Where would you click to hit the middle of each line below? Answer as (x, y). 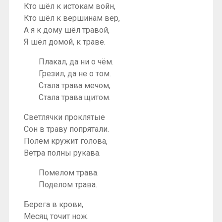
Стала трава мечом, (75, 85)
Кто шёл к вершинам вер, (72, 18)
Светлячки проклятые (64, 117)
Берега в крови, (54, 204)
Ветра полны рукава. (62, 153)
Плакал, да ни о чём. (76, 61)
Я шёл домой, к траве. (65, 42)
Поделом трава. (68, 184)
